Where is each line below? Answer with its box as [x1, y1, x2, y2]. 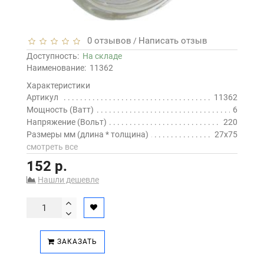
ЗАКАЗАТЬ [54, 237, 97, 246]
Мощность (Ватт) [27, 105, 94, 115]
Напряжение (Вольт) [27, 117, 107, 127]
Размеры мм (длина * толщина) [27, 130, 148, 140]
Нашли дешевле [38, 175, 99, 185]
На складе [82, 51, 122, 61]
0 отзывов [82, 35, 131, 47]
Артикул [27, 93, 58, 103]
